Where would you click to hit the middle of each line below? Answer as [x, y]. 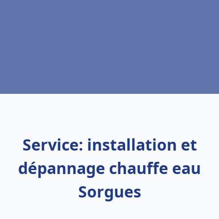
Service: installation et [109, 144]
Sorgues [109, 191]
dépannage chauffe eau [109, 168]
